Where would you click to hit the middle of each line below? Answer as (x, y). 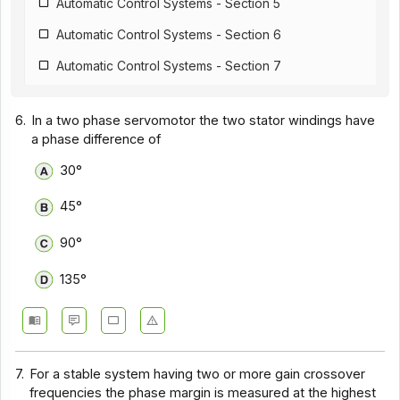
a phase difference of (96, 140)
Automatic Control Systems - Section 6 (169, 35)
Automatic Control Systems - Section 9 (169, 129)
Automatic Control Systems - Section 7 (169, 66)
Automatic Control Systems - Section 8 (169, 97)
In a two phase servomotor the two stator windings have (204, 121)
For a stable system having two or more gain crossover (198, 374)
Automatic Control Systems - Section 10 (171, 160)
